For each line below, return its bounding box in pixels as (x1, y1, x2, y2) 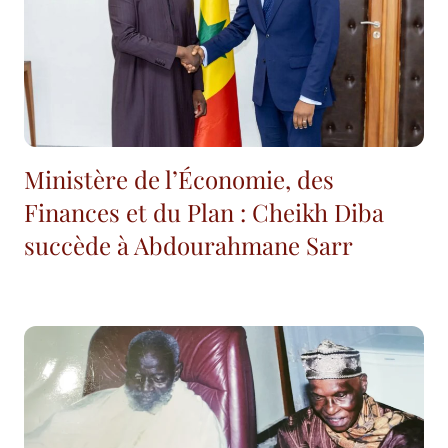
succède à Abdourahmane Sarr (24, 229, 353, 262)
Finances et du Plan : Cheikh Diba (24, 196, 384, 229)
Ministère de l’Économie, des (24, 163, 334, 196)
